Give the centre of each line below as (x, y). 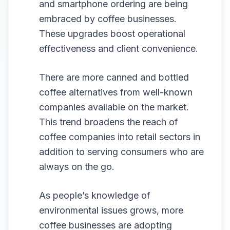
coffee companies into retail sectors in (120, 137)
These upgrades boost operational (112, 34)
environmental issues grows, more (111, 210)
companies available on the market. (114, 107)
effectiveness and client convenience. (119, 49)
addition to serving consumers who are (121, 152)
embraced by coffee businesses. (108, 19)
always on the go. (77, 167)
